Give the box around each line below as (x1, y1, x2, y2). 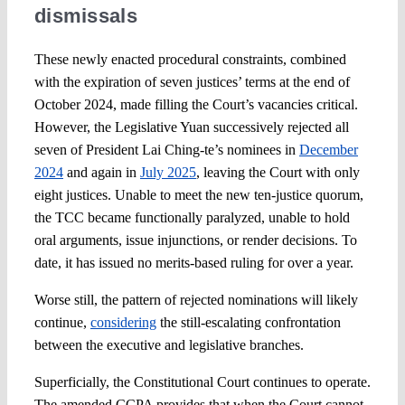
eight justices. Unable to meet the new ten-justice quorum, (33, 187, 363, 203)
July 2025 (139, 165, 196, 181)
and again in (62, 165, 140, 181)
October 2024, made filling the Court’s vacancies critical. (33, 97, 358, 113)
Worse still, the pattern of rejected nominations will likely (33, 292, 358, 308)
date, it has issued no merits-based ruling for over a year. (33, 255, 353, 271)
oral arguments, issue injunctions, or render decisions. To (33, 232, 357, 249)
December (298, 142, 358, 158)
